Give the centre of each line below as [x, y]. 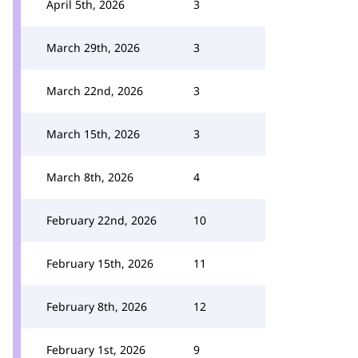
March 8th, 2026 [90, 177]
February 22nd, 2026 [101, 220]
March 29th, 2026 [93, 48]
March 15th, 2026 [93, 134]
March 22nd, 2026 [95, 91]
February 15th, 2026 [100, 263]
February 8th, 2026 [97, 306]
